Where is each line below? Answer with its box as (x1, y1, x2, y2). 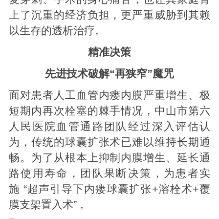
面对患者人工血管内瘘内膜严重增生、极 (8, 89, 211, 101)
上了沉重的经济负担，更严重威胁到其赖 (8, 9, 211, 21)
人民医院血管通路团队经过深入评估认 (8, 120, 211, 132)
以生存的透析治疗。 (8, 24, 106, 37)
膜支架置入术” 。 (8, 198, 90, 211)
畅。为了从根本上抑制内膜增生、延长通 (8, 152, 211, 164)
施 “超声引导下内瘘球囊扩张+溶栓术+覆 (8, 183, 211, 195)
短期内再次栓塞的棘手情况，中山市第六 (8, 105, 211, 117)
